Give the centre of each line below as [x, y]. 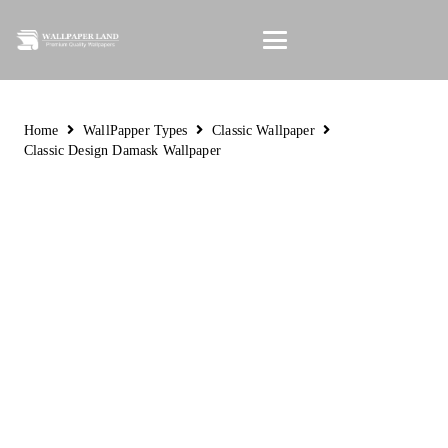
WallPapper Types [135, 130]
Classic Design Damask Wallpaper [122, 150]
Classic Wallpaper [263, 130]
